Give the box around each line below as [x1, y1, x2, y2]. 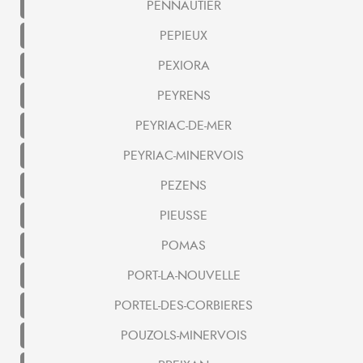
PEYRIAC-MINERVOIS [123, 147, 244, 165]
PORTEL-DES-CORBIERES [114, 297, 253, 315]
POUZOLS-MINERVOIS [120, 327, 247, 345]
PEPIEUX [160, 27, 207, 45]
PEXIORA [157, 57, 210, 75]
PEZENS [160, 177, 207, 195]
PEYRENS [156, 87, 211, 105]
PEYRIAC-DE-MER [135, 117, 232, 135]
